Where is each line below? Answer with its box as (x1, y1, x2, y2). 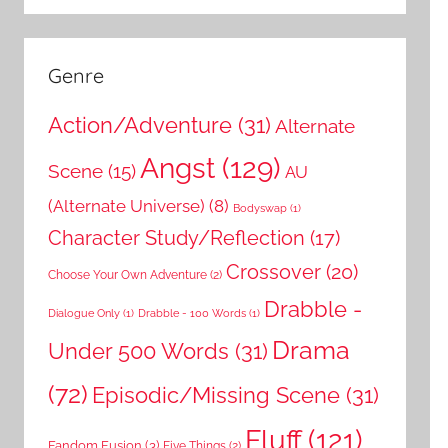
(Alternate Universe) (48, 196, 205, 217)
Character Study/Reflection (48, 226, 305, 251)
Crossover (226, 260, 321, 285)
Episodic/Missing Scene (92, 382, 340, 409)
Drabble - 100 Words (138, 307, 246, 320)
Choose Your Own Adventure (48, 267, 207, 283)
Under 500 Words (48, 338, 229, 365)
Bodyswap (233, 202, 287, 215)
